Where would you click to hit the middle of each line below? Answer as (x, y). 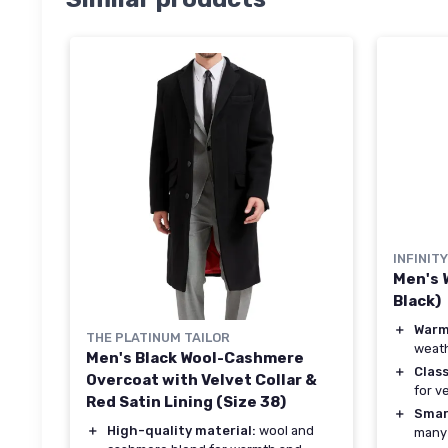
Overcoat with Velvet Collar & (201, 379)
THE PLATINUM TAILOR (158, 337)
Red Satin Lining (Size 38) (186, 401)
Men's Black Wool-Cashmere (195, 357)
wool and (285, 430)
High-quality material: (181, 430)
